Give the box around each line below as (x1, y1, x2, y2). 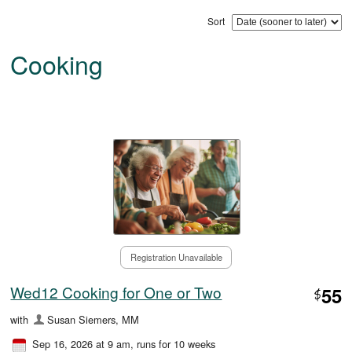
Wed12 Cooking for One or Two (10, 280, 222, 302)
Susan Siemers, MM (46, 311, 139, 327)
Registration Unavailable (130, 251, 222, 264)
